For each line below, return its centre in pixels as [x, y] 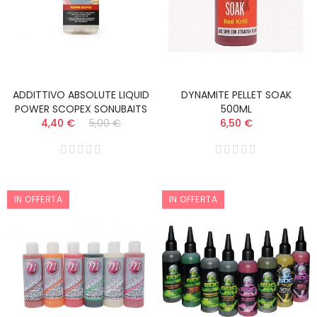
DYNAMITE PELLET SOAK [236, 95]
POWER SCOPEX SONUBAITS [81, 109]
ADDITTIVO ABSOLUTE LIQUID [81, 95]
